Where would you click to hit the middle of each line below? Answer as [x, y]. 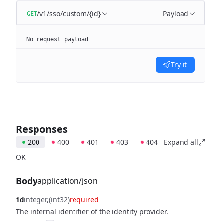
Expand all [181, 142]
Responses [42, 129]
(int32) [59, 200]
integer [35, 200]
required [84, 200]
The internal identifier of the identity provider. [92, 211]
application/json [68, 181]
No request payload [57, 39]
